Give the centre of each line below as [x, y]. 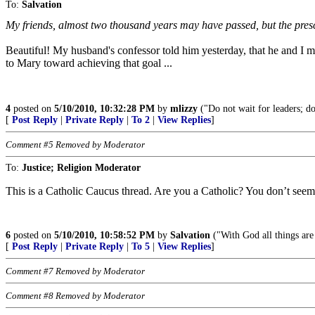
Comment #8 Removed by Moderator [75, 295]
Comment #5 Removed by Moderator [75, 144]
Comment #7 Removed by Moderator [75, 271]
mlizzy [184, 108]
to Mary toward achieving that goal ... [89, 63]
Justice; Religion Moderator [81, 167]
